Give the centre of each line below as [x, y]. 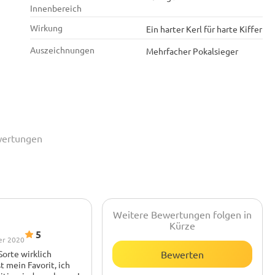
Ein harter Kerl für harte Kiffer [204, 29]
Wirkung [46, 28]
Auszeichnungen [62, 50]
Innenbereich [56, 8]
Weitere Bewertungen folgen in [182, 214]
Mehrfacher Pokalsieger [192, 51]
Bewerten [182, 254]
